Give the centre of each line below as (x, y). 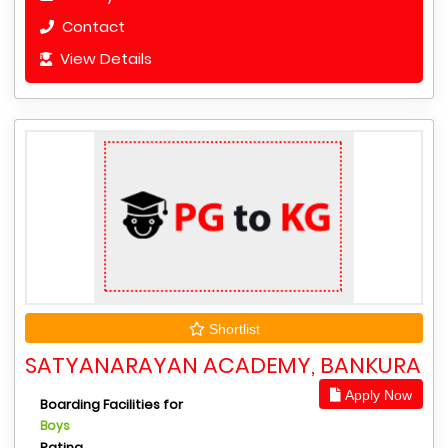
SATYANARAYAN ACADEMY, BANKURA (223, 365)
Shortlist (232, 329)
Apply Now (376, 395)
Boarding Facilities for (111, 404)
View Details (104, 58)
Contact (91, 26)
